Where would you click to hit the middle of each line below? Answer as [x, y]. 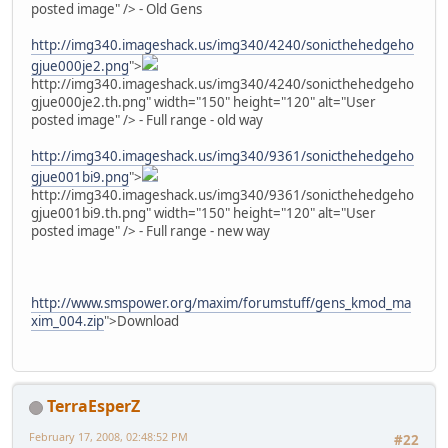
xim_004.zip [67, 320]
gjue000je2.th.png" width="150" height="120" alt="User [203, 101]
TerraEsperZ [93, 406]
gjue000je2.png [80, 65]
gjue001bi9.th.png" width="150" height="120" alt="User [203, 212]
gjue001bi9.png [80, 176]
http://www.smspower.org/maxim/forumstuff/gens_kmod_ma [221, 302]
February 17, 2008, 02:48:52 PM [108, 437]
